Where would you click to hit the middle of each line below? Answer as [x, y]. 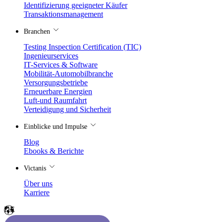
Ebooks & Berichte [54, 151]
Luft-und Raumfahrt [55, 100]
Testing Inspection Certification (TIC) [83, 47]
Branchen [38, 31]
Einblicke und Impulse [56, 127]
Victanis [36, 168]
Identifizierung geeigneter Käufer [76, 5]
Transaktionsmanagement [63, 14]
